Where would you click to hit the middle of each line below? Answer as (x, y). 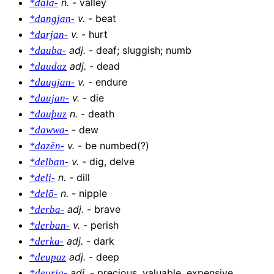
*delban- (49, 162)
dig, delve (112, 162)
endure (111, 82)
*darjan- (49, 35)
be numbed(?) (117, 146)
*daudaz (48, 67)
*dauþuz (48, 114)
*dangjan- (52, 19)
